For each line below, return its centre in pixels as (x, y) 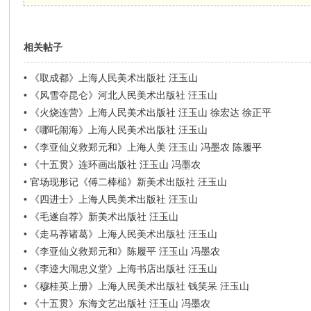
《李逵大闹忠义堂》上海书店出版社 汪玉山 (124, 269)
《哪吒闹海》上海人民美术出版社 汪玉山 (119, 130)
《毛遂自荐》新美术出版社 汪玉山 (104, 217)
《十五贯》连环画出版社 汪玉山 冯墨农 (116, 165)
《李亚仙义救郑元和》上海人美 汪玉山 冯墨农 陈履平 (146, 147)
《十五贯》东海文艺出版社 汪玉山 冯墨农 (120, 303)
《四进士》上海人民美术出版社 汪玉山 (114, 199)
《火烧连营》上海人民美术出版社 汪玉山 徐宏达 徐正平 (151, 112)
